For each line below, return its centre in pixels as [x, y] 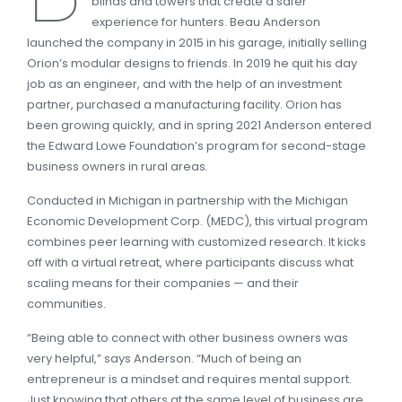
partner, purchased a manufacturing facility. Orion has [184, 105]
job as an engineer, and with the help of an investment [184, 84]
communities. [66, 304]
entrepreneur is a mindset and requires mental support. [189, 379]
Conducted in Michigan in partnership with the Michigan [188, 201]
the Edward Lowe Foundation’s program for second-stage [197, 146]
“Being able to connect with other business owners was [188, 338]
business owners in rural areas [116, 166]
